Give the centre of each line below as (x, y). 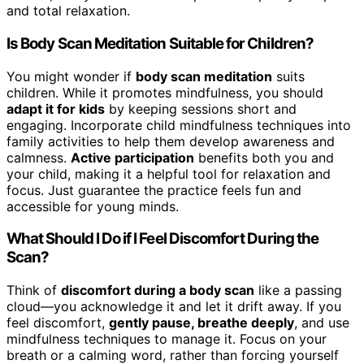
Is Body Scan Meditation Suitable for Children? (160, 43)
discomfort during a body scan (158, 290)
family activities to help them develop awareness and (171, 141)
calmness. (39, 157)
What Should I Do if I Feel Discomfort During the (163, 239)
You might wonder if (71, 76)
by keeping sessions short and (201, 108)
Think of (34, 290)
